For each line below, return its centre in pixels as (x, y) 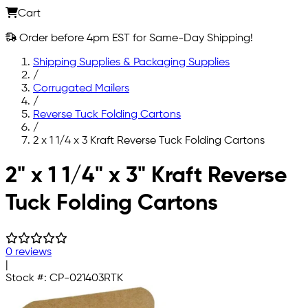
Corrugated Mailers (81, 88)
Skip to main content (57, 164)
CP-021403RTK (86, 278)
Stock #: (27, 278)
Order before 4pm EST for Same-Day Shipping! (135, 38)
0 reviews (29, 252)
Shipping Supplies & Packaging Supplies (131, 62)
